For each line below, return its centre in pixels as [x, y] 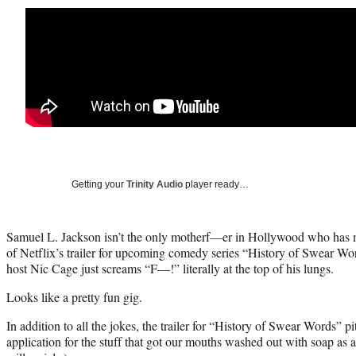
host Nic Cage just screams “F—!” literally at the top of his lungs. [170, 268]
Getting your [99, 184]
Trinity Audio [155, 184]
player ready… [216, 184]
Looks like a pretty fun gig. [74, 296]
